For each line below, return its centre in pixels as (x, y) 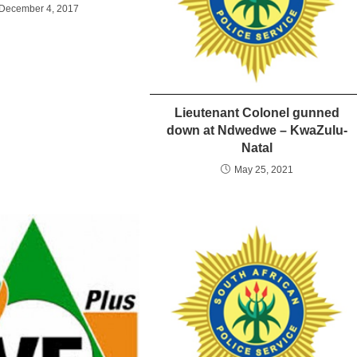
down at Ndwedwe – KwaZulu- (257, 131)
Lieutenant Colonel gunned (257, 113)
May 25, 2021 (263, 170)
